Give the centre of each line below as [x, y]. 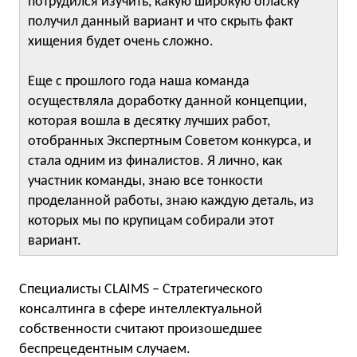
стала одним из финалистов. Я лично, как [155, 161]
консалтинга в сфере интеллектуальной [141, 310]
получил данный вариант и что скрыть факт [161, 22]
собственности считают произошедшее [141, 330]
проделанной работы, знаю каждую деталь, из [171, 201]
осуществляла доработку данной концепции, [167, 102]
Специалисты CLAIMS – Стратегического [141, 290]
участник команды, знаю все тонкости [145, 181]
